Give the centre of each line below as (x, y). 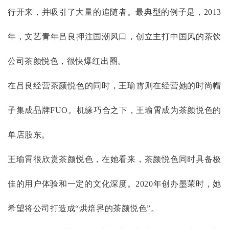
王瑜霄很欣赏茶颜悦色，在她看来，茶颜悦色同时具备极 (114, 159)
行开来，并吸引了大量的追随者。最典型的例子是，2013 (114, 12)
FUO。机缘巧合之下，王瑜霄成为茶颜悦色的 (136, 110)
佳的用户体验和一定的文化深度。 (72, 184)
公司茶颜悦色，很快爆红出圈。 (67, 61)
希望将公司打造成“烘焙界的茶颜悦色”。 (84, 208)
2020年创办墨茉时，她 (178, 184)
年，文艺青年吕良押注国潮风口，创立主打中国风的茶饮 (114, 36)
